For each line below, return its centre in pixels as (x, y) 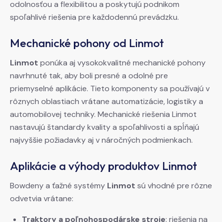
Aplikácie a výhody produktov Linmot (104, 166)
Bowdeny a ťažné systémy (58, 186)
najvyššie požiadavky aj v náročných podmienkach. (101, 140)
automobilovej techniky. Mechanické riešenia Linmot (103, 114)
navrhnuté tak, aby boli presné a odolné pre (89, 76)
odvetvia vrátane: (42, 199)
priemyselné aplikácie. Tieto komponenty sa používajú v (110, 89)
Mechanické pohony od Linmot (87, 43)
